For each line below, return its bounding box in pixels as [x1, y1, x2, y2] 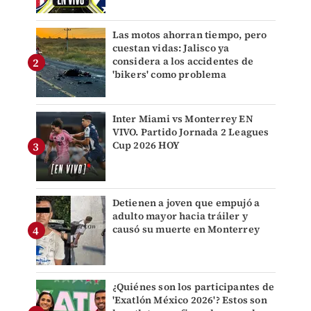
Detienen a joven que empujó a [112, 196, 260, 210]
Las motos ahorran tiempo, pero [112, 28, 267, 42]
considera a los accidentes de [112, 54, 254, 69]
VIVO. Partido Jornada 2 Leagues [112, 125, 269, 140]
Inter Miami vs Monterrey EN [112, 112, 253, 126]
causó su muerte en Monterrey [112, 222, 260, 237]
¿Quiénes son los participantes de [112, 280, 275, 294]
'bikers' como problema [112, 67, 226, 82]
